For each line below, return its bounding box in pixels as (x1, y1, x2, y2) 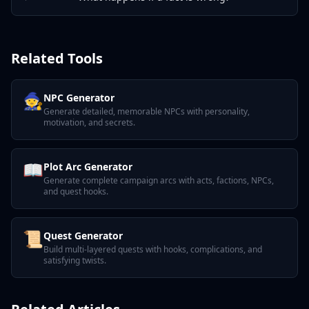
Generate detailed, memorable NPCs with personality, (43, 106, 250, 117)
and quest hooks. (43, 186, 108, 197)
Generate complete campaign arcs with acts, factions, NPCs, (43, 175, 274, 186)
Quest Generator (43, 229, 123, 242)
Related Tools (11, 49, 103, 68)
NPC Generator (43, 91, 114, 104)
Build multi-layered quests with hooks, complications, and (43, 243, 262, 255)
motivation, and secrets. (43, 117, 135, 128)
